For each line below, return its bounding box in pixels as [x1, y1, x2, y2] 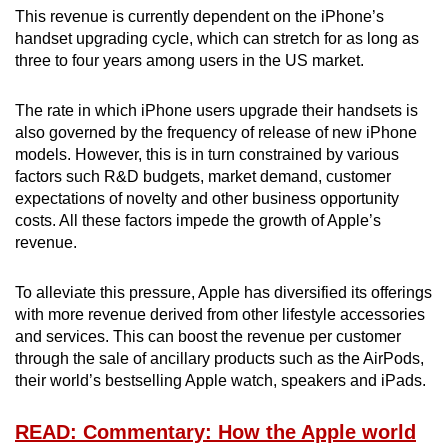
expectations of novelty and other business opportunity [15, 189, 399, 207]
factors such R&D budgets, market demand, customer [15, 167, 391, 185]
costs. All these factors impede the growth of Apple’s [15, 211, 381, 229]
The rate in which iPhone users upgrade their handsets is [15, 101, 418, 119]
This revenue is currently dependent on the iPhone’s [15, 7, 384, 25]
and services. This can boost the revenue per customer [15, 327, 401, 345]
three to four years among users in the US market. [15, 51, 364, 69]
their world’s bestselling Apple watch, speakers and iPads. [15, 371, 426, 389]
